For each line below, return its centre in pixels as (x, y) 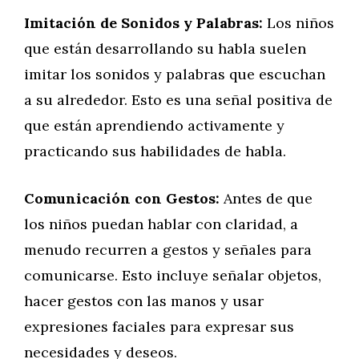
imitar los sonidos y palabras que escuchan (175, 74)
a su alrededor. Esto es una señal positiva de (178, 100)
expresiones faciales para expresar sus (159, 327)
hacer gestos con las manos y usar (144, 301)
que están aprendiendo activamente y (154, 125)
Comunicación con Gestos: (122, 198)
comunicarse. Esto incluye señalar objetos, (173, 275)
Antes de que (266, 198)
